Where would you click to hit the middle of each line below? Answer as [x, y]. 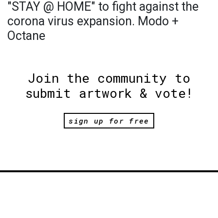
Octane [26, 36]
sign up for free [109, 120]
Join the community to [109, 78]
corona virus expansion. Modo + [93, 21]
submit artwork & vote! [109, 93]
